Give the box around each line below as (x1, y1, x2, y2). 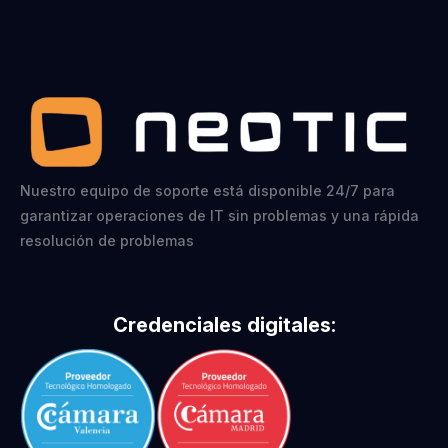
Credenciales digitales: (112, 313, 336, 338)
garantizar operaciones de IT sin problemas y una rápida (20, 207, 419, 225)
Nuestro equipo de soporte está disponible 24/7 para (20, 182, 395, 200)
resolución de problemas (20, 232, 194, 250)
